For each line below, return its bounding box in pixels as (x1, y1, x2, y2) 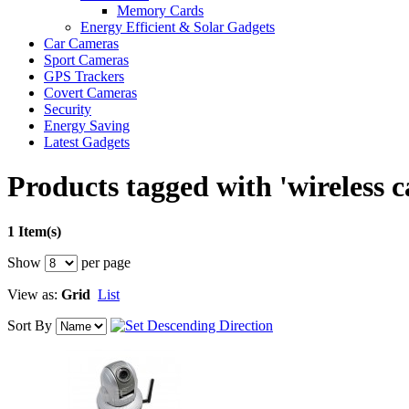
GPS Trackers (44, 68, 124, 84)
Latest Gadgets (44, 134, 130, 150)
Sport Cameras (44, 52, 129, 68)
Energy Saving (44, 118, 130, 133)
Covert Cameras (44, 85, 137, 100)
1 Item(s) (7, 223, 61, 239)
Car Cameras (44, 36, 119, 51)
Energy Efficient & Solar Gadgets (80, 19, 275, 35)
